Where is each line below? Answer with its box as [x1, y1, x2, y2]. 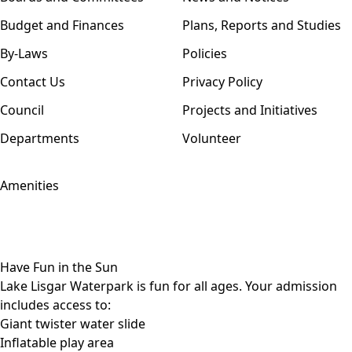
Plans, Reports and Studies [182, 16, 341, 34]
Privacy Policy [182, 72, 262, 90]
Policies [182, 44, 227, 62]
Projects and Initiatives [182, 101, 317, 119]
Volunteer [182, 129, 241, 147]
